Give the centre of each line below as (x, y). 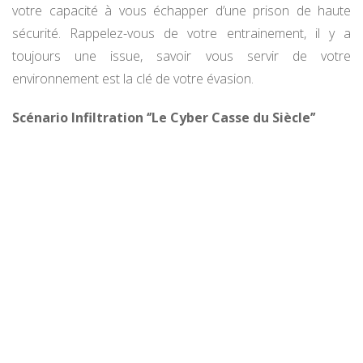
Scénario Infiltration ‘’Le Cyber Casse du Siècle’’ (164, 118)
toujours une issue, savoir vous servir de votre (181, 56)
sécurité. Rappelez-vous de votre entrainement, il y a (181, 34)
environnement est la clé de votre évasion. (133, 79)
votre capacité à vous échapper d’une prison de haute (181, 11)
